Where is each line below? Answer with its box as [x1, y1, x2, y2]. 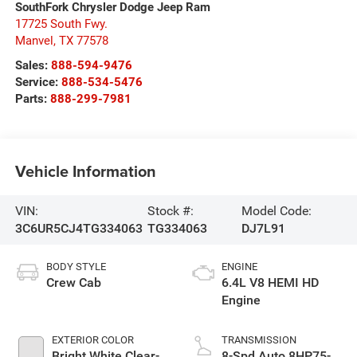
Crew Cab [45, 274, 101, 290]
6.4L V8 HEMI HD [222, 274, 319, 290]
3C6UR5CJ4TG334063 [14, 220, 143, 236]
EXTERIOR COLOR [51, 333, 134, 346]
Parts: [14, 91, 50, 106]
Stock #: [147, 202, 194, 218]
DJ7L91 [241, 220, 285, 236]
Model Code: [241, 202, 312, 218]
